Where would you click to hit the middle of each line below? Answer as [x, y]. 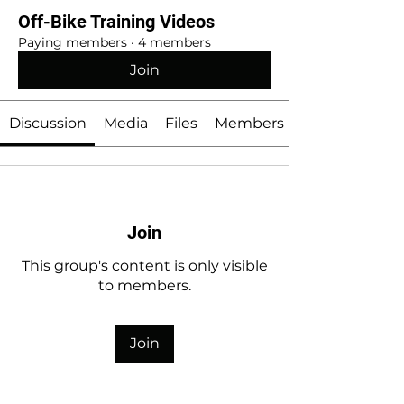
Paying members [73, 42]
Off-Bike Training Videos [116, 22]
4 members [174, 42]
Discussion [47, 123]
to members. [144, 285]
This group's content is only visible [144, 266]
